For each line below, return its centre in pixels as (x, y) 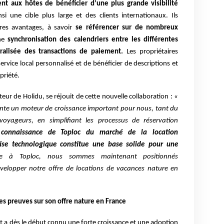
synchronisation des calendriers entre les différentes (93, 40)
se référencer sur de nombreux (125, 28)
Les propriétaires (151, 52)
